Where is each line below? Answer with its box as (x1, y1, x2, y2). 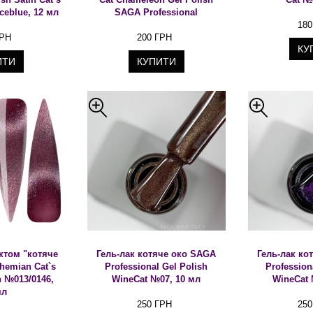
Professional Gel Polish (105, 261, 208, 272)
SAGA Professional (115, 7, 198, 17)
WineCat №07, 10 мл (112, 274, 201, 284)
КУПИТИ (137, 56, 176, 67)
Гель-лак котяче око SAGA (96, 249, 217, 259)
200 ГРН (136, 32, 172, 43)
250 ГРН (136, 299, 172, 310)
